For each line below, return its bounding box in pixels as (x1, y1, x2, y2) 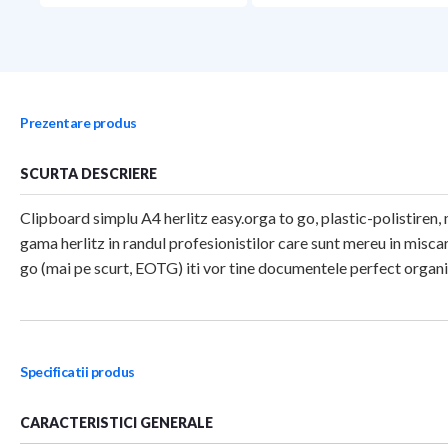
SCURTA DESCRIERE (20, 165, 157, 183)
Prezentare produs (20, 114, 137, 132)
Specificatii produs (20, 363, 135, 381)
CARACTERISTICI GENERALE (20, 414, 213, 432)
